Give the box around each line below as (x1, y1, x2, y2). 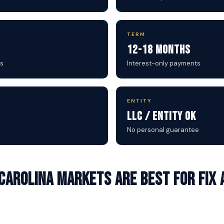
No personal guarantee (127, 125, 199, 134)
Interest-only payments (127, 59, 200, 67)
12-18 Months (127, 42, 190, 57)
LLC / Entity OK (127, 109, 196, 123)
